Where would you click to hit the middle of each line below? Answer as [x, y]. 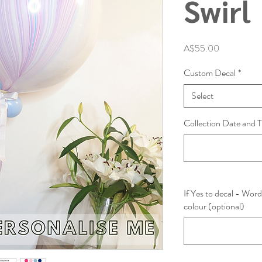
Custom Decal [210, 73]
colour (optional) [214, 206]
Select [202, 96]
